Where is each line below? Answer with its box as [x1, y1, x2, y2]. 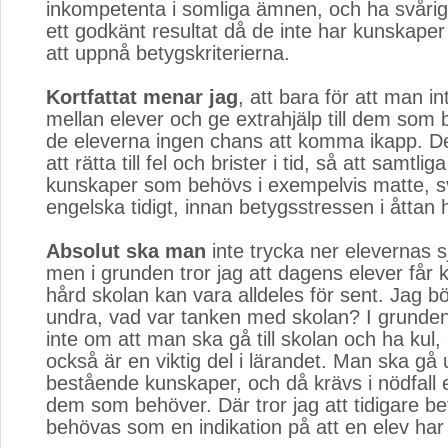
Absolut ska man [46, 240, 206, 262]
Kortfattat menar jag [46, 86, 238, 108]
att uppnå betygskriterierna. [46, 42, 290, 64]
